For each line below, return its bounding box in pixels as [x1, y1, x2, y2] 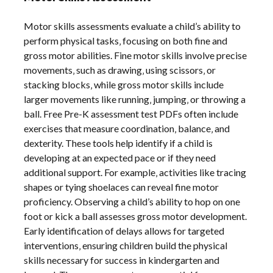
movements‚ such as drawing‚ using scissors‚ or [24, 64, 216, 76]
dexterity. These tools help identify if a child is [24, 137, 213, 149]
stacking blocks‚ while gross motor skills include [24, 79, 224, 91]
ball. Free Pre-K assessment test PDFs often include [24, 108, 239, 120]
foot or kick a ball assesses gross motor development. [24, 210, 247, 222]
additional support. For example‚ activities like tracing [24, 166, 247, 179]
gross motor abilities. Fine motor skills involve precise [24, 49, 247, 62]
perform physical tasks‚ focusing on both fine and [24, 35, 228, 47]
